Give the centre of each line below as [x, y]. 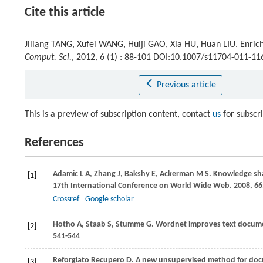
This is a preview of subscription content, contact [119, 114]
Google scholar [109, 199]
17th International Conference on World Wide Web [141, 186]
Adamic [65, 174]
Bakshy [137, 174]
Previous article [186, 85]
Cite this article [65, 13]
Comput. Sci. [48, 58]
